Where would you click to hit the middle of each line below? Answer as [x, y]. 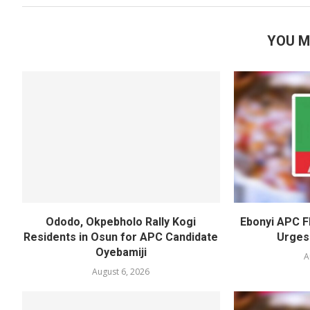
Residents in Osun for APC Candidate [121, 237]
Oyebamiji [121, 253]
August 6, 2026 [121, 272]
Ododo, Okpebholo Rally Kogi [121, 222]
